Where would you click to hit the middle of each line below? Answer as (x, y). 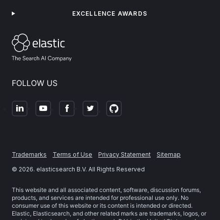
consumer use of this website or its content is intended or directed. (102, 205)
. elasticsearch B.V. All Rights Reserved (89, 169)
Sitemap (169, 154)
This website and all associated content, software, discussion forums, (106, 190)
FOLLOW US (35, 83)
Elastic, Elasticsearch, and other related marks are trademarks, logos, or (109, 213)
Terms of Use (72, 154)
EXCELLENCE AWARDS (110, 14)
